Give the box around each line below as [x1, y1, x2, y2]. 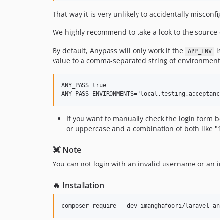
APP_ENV [187, 48, 212, 55]
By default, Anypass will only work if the [53, 46, 185, 55]
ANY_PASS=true [61, 82, 106, 89]
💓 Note [53, 144, 81, 156]
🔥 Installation [53, 180, 104, 191]
